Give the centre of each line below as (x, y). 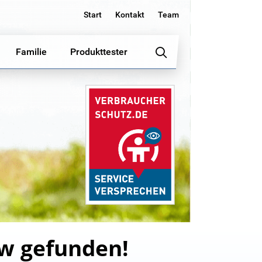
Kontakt (130, 15)
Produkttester (99, 52)
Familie (31, 52)
